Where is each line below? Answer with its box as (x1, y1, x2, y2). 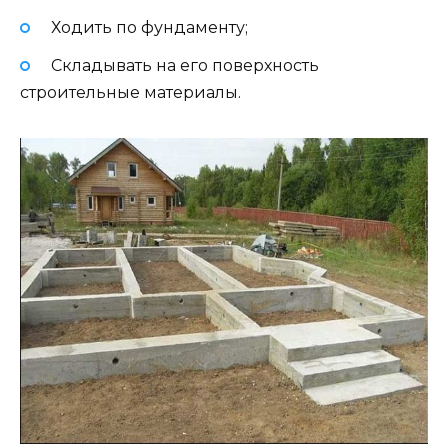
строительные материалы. (20, 82, 241, 102)
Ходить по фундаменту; (50, 17, 248, 37)
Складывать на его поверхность (50, 55, 319, 75)
